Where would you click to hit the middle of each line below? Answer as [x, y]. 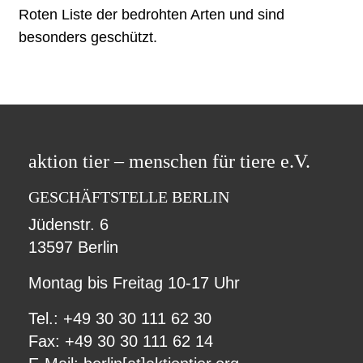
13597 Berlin [73, 247]
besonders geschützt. [88, 37]
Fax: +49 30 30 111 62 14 [120, 341]
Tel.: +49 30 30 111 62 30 [120, 318]
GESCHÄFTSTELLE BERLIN [128, 196]
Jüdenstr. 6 [68, 224]
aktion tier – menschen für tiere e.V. [169, 161]
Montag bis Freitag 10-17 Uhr [134, 282]
